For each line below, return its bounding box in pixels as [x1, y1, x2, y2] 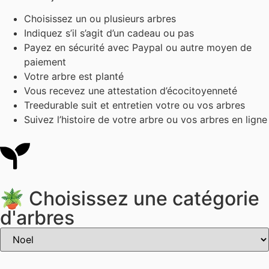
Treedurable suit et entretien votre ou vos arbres [24, 99, 245, 112]
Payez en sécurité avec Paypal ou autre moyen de [24, 41, 252, 54]
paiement [24, 56, 66, 68]
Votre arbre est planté [24, 70, 124, 83]
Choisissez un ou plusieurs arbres [24, 13, 176, 25]
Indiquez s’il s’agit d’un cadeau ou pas [24, 27, 194, 40]
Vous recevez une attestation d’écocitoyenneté [24, 85, 237, 97]
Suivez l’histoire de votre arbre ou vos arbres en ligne [24, 113, 267, 126]
